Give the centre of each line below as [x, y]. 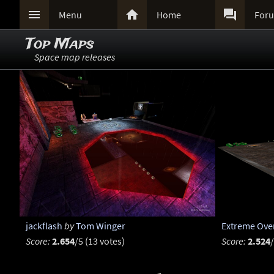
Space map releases [75, 57]
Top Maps [60, 44]
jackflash [44, 226]
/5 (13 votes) [99, 241]
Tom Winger [100, 226]
